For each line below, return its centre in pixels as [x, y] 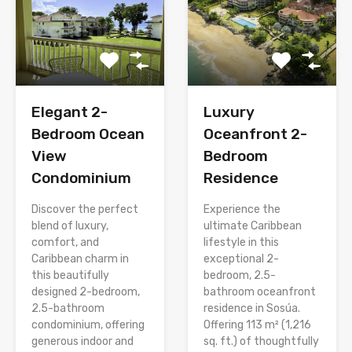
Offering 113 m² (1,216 [257, 324]
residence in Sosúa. [252, 308]
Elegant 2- [70, 112]
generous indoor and [82, 341]
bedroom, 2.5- [240, 275]
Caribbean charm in [80, 258]
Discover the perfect [85, 209]
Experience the [242, 209]
